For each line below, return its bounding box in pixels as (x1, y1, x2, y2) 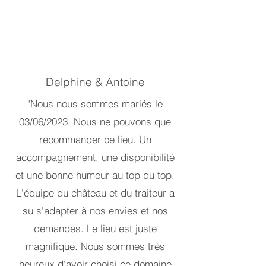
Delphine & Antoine (45, 75, 145, 89)
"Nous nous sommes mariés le (27, 97, 163, 110)
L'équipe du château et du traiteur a (15, 186, 175, 199)
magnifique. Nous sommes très (25, 240, 165, 252)
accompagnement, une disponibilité (15, 151, 175, 163)
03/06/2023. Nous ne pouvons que (19, 115, 171, 128)
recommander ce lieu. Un (39, 133, 151, 145)
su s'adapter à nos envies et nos (22, 204, 168, 217)
